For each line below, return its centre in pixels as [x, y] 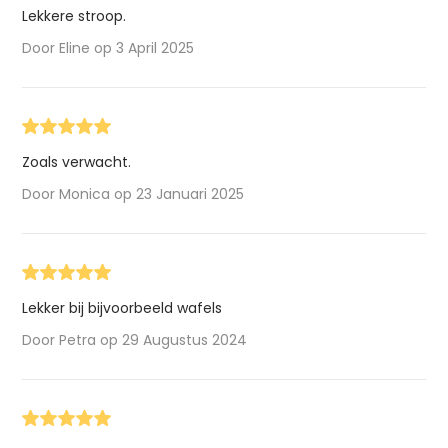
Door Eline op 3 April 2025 [108, 47]
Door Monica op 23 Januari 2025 [133, 193]
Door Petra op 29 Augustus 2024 [135, 339]
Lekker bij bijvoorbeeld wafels [122, 307]
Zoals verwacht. [77, 161]
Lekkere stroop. [74, 15]
